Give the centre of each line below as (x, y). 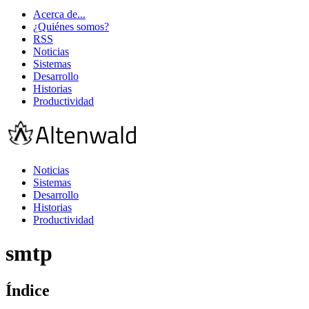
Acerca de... (59, 14)
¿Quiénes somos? (71, 27)
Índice (28, 290)
